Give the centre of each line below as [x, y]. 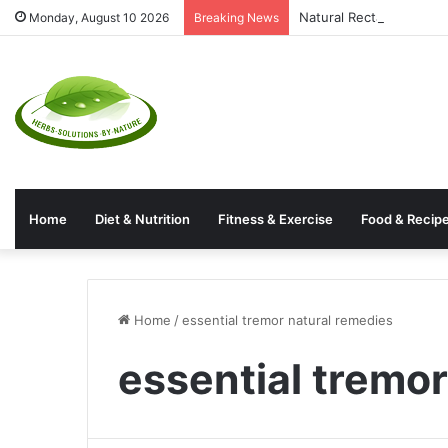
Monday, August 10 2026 [97, 17]
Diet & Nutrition [142, 219]
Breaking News [236, 17]
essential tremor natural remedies [287, 320]
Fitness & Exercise [275, 219]
